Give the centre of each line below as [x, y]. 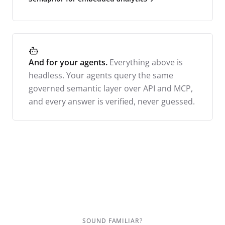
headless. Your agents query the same [101, 75]
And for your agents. [68, 62]
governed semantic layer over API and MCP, [111, 88]
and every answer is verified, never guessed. [112, 101]
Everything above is [146, 62]
